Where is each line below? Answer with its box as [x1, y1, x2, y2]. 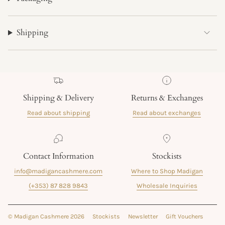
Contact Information [23, 150, 94, 162]
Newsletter [128, 212, 158, 220]
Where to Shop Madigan [131, 167, 203, 175]
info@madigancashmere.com [14, 167, 102, 175]
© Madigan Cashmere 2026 [8, 212, 84, 220]
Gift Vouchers [166, 212, 203, 220]
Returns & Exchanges [131, 92, 203, 103]
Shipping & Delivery [23, 92, 94, 103]
